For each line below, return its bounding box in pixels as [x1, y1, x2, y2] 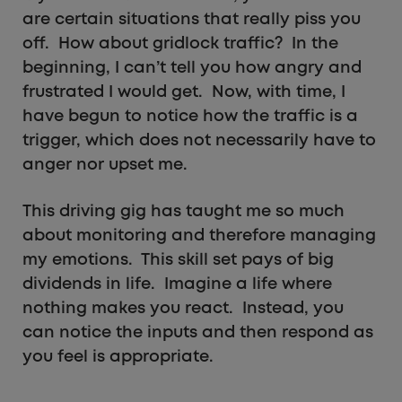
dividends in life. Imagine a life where [22, 277, 332, 293]
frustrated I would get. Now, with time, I [22, 85, 345, 100]
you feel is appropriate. [22, 350, 214, 365]
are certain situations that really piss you [22, 13, 361, 28]
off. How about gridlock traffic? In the [22, 37, 338, 52]
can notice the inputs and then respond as [22, 326, 373, 341]
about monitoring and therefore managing [22, 229, 376, 244]
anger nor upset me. [22, 158, 188, 173]
